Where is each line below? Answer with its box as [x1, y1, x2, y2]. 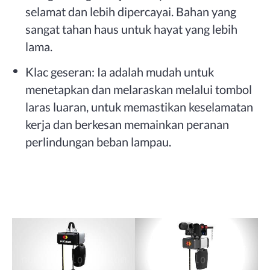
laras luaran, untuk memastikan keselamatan [25, 99, 254, 114]
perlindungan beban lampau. [25, 134, 172, 149]
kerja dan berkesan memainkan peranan [25, 116, 230, 131]
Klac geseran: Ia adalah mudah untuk [25, 64, 215, 79]
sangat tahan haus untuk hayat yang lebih [25, 22, 238, 37]
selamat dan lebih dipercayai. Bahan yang [25, 4, 237, 19]
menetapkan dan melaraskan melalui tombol [25, 81, 253, 96]
